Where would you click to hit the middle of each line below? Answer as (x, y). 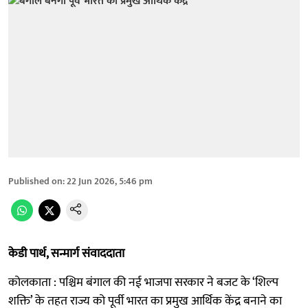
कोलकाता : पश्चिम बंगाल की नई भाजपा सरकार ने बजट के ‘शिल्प (143, 282)
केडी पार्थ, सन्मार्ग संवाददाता (66, 253)
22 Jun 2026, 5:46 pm (110, 181)
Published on (35, 181)
